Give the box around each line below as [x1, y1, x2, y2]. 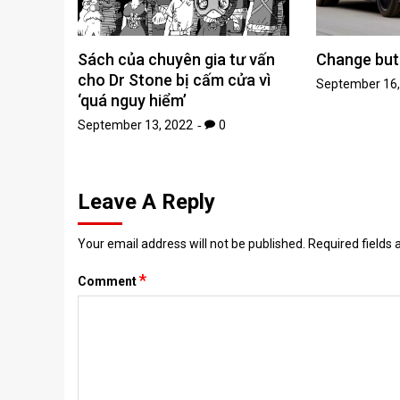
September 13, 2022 [78, 117, 193, 132]
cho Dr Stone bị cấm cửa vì [78, 70, 271, 89]
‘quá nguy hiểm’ [78, 90, 187, 110]
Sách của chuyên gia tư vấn [78, 49, 275, 69]
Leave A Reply [78, 188, 215, 214]
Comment [78, 273, 139, 288]
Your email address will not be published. [78, 236, 305, 251]
